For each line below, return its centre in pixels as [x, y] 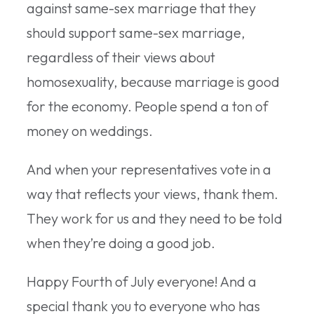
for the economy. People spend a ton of [148, 106]
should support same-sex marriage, [136, 32]
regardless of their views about [121, 57]
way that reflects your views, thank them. [152, 193]
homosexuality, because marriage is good [153, 81]
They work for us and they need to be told [155, 218]
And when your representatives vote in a [149, 169]
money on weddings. [90, 130]
